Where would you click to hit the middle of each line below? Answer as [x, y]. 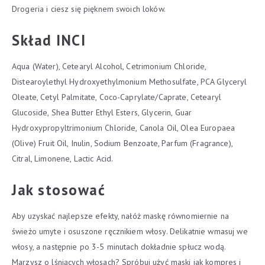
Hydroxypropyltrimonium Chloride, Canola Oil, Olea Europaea [124, 128]
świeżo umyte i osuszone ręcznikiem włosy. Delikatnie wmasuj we [130, 231]
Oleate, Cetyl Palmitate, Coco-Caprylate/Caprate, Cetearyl [117, 97]
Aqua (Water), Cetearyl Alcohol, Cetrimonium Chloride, [109, 66]
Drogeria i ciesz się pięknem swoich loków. [89, 9]
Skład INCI [49, 40]
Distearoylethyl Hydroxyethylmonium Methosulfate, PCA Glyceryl [130, 82]
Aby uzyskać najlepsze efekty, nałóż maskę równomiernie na [120, 216]
